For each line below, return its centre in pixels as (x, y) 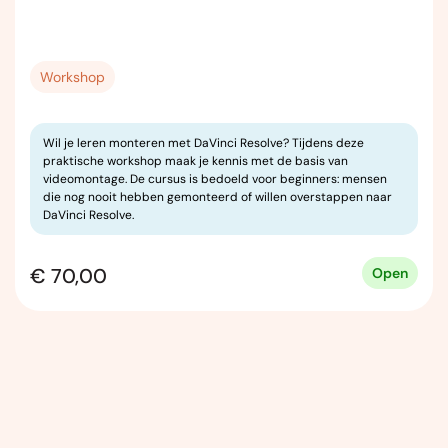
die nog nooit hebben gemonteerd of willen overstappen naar (217, 197)
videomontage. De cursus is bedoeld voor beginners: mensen (215, 179)
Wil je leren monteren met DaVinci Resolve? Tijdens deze (203, 143)
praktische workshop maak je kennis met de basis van (195, 161)
